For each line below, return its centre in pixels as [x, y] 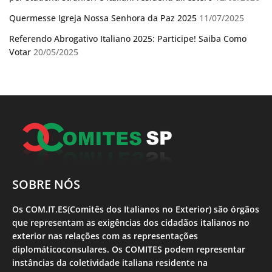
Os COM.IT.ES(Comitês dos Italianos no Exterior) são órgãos [136, 209]
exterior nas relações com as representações [105, 236]
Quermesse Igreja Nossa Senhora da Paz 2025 [103, 18]
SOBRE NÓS [46, 185]
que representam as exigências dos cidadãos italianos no [131, 223]
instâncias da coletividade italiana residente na [110, 263]
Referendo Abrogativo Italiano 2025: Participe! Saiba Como [128, 39]
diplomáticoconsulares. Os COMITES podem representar [129, 250]
